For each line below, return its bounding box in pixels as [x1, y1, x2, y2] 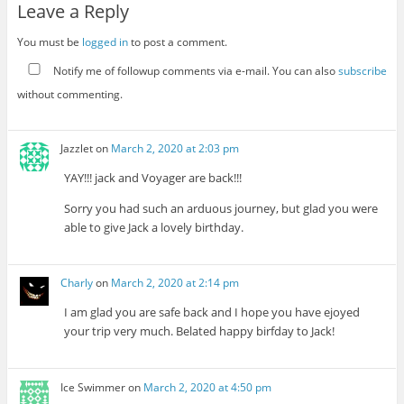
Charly [60, 275, 94, 291]
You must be [16, 34, 82, 50]
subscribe [337, 62, 387, 78]
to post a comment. [127, 34, 227, 50]
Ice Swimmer [60, 379, 126, 395]
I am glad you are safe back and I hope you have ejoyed [64, 304, 361, 321]
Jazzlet [60, 140, 94, 156]
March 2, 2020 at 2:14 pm [111, 275, 240, 291]
